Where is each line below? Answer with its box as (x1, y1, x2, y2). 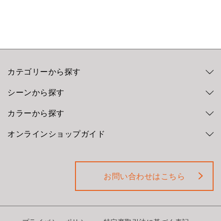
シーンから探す (7, 87, 65, 98)
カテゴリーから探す (7, 66, 81, 77)
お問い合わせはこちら (104, 171, 185, 182)
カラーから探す (7, 108, 65, 118)
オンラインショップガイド (7, 128, 105, 139)
